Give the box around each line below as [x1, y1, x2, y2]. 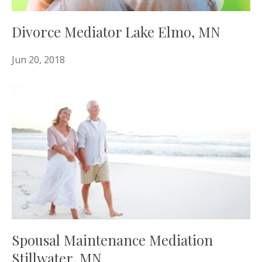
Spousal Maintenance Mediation [12, 230, 213, 249]
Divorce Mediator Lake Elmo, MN [12, 22, 220, 42]
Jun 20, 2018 [12, 53, 65, 67]
